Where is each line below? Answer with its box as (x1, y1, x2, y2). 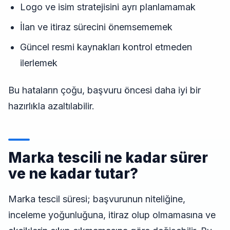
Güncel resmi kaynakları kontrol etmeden (20, 42, 192, 53)
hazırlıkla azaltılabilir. (8, 101, 94, 112)
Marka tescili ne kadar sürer (8, 149, 208, 167)
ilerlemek (20, 57, 57, 69)
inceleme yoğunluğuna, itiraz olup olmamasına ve (8, 209, 216, 221)
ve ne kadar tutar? (8, 165, 138, 183)
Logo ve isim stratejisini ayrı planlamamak (20, 2, 196, 13)
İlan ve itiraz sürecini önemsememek (20, 22, 172, 33)
